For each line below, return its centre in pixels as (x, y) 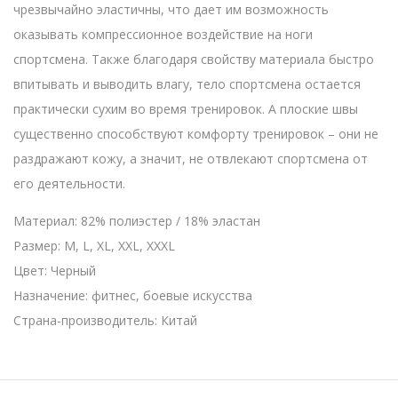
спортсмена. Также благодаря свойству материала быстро (194, 59)
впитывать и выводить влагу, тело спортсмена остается (187, 84)
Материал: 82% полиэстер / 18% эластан (137, 220)
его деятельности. (69, 183)
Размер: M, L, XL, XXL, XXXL (94, 245)
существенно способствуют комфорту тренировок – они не (196, 133)
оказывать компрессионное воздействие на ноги (163, 34)
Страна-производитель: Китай (105, 320)
